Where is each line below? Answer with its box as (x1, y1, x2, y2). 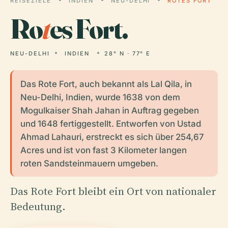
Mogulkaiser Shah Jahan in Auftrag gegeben (20, 105, 199, 116)
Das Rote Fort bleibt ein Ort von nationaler (10, 183, 216, 198)
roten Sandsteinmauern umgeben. (20, 158, 158, 168)
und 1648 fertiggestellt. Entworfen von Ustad (20, 118, 201, 129)
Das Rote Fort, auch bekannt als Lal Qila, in (20, 78, 192, 89)
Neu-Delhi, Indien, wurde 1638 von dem (20, 92, 180, 102)
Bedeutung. (10, 198, 66, 214)
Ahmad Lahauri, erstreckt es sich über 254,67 (20, 131, 204, 142)
